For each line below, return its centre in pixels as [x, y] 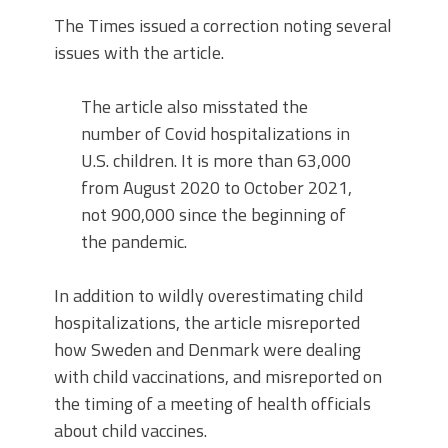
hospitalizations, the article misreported [207, 322]
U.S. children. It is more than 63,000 [216, 160]
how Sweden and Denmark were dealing [207, 349]
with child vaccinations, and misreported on [218, 376]
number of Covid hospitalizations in [215, 133]
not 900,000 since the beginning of [213, 214]
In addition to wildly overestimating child [208, 295]
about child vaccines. [130, 430]
